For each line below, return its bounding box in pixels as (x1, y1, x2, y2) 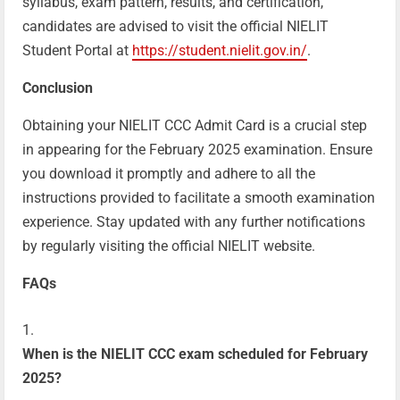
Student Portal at (22, 42, 132, 60)
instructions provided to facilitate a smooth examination (22, 189, 375, 207)
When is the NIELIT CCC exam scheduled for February (22, 346, 368, 363)
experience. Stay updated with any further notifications (22, 213, 365, 231)
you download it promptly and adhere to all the (22, 165, 315, 183)
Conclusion (22, 79, 93, 97)
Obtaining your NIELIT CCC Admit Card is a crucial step (22, 117, 367, 135)
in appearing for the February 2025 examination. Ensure (22, 141, 372, 159)
